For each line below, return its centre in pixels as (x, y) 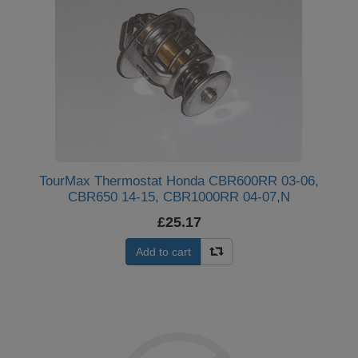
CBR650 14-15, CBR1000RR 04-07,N (179, 197)
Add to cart (163, 252)
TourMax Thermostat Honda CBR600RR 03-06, (179, 181)
